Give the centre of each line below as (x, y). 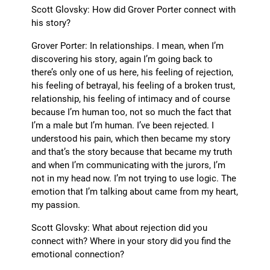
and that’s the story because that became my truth (132, 152)
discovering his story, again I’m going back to (122, 59)
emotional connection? (78, 254)
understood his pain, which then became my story (131, 138)
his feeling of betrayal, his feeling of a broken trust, (133, 85)
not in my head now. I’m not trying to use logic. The (134, 178)
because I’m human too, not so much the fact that (132, 112)
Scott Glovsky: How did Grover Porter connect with (134, 9)
